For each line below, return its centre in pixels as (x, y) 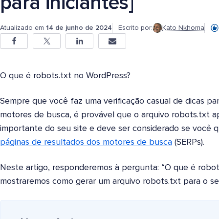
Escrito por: (135, 28)
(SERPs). (188, 142)
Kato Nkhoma (183, 28)
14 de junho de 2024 (79, 28)
